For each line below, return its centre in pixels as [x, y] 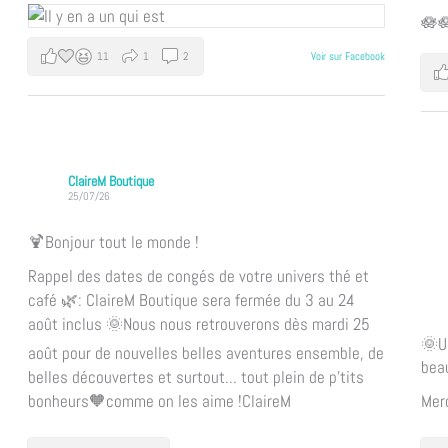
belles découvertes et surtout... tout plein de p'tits [195, 376]
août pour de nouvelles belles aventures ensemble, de [205, 352]
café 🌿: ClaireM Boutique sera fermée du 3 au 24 [191, 299]
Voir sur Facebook [348, 56]
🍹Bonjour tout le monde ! [113, 241]
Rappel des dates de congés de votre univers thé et [198, 275]
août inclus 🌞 [75, 323]
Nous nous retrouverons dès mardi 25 [246, 323]
